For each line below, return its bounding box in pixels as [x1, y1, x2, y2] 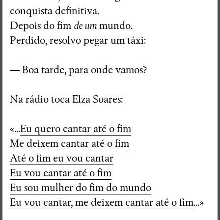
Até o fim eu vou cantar [10, 152, 113, 165]
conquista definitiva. [10, 4, 99, 17]
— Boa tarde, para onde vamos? [10, 63, 147, 76]
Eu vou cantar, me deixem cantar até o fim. [10, 196, 195, 209]
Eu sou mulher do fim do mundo [10, 181, 151, 194]
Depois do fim [10, 19, 74, 32]
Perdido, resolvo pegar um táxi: [10, 34, 146, 47]
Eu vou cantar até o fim [10, 166, 111, 179]
